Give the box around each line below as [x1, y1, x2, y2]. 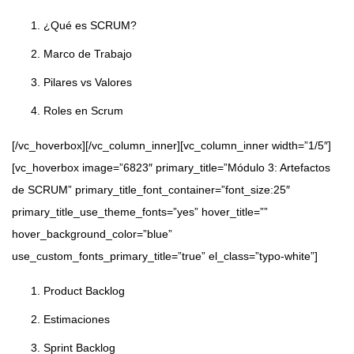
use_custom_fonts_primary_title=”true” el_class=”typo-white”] [12, 250, 318, 263]
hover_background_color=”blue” [12, 228, 172, 241]
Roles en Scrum [43, 104, 123, 118]
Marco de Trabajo [43, 47, 132, 61]
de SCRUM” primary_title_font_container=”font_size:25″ [12, 183, 290, 197]
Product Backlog [43, 284, 125, 298]
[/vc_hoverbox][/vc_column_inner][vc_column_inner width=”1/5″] [12, 139, 331, 153]
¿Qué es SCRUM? [43, 19, 137, 32]
